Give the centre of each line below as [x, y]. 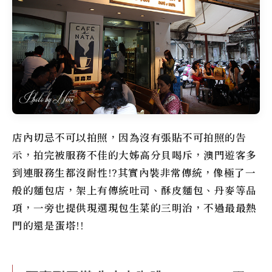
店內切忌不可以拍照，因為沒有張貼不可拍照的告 [129, 137]
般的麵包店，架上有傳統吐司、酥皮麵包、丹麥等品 [134, 190]
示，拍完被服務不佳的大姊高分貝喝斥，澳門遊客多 [134, 155]
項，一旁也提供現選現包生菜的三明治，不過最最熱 [134, 208]
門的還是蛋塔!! [48, 225]
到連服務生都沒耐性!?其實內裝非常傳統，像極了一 [134, 172]
